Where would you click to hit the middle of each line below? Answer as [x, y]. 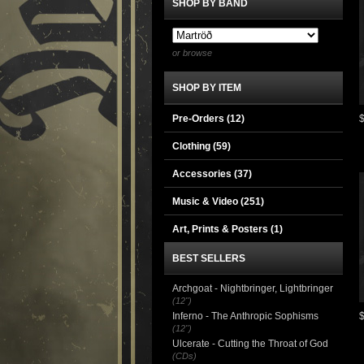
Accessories [203, 174]
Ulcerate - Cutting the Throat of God [250, 344]
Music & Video [206, 201]
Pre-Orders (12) [208, 119]
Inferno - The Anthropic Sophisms [245, 316]
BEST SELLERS [209, 258]
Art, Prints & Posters [221, 229]
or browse [192, 53]
